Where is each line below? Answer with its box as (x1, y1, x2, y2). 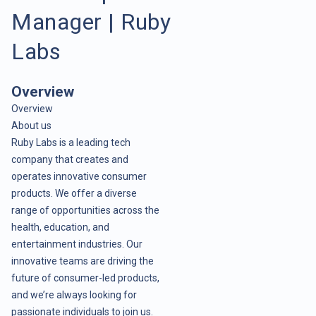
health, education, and (11, 221, 109, 233)
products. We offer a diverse (11, 187, 137, 199)
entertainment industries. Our (11, 238, 142, 250)
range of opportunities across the (11, 204, 159, 216)
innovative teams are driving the (11, 255, 154, 267)
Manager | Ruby (11, 8, 171, 35)
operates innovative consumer (11, 170, 147, 182)
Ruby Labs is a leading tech (11, 136, 130, 148)
